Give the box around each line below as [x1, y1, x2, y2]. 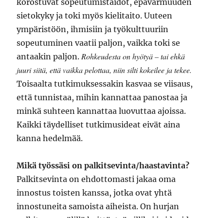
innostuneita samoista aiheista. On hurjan [17, 201, 180, 212]
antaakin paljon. [17, 52, 82, 62]
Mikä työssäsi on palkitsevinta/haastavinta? [17, 161, 190, 171]
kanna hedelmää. [17, 133, 83, 144]
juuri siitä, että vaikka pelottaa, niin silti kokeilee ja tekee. [17, 65, 192, 75]
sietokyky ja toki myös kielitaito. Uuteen [17, 11, 173, 21]
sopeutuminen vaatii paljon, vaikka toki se [17, 38, 181, 48]
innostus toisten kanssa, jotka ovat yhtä [17, 188, 172, 198]
